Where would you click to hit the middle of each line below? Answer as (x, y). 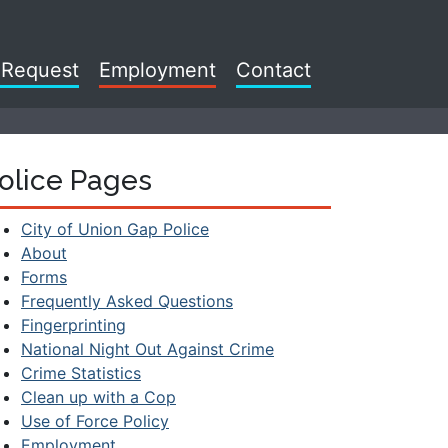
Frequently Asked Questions (127, 300)
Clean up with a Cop (98, 396)
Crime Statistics (81, 372)
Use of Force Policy (95, 420)
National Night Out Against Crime (147, 348)
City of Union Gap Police (115, 228)
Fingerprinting (73, 324)
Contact (273, 70)
